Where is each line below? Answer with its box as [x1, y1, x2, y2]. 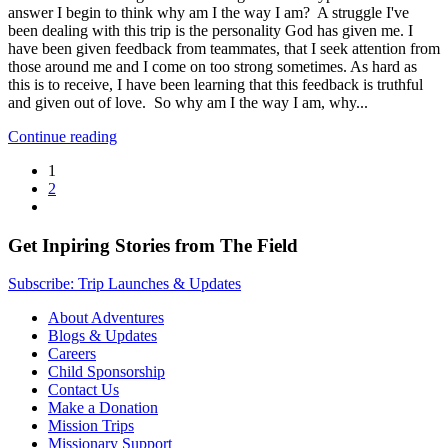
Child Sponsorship [48, 363, 165, 381]
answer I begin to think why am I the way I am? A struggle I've [8, 3, 409, 21]
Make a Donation [48, 399, 158, 417]
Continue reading [8, 127, 117, 145]
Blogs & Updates [48, 327, 157, 345]
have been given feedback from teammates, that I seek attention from [8, 39, 440, 57]
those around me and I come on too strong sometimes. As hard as [8, 57, 417, 75]
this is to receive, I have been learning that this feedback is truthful [8, 75, 423, 93]
